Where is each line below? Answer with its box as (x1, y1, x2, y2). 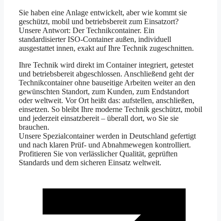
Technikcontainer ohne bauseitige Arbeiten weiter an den (19, 78, 195, 87)
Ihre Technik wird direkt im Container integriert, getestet (19, 61, 193, 70)
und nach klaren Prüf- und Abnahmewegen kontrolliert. (19, 141, 191, 149)
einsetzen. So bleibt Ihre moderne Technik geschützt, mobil (19, 105, 202, 114)
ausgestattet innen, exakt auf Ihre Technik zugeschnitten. (19, 44, 194, 53)
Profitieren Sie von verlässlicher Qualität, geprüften (19, 149, 178, 158)
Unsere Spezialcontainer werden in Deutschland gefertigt (19, 132, 196, 141)
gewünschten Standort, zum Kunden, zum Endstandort (19, 87, 189, 96)
